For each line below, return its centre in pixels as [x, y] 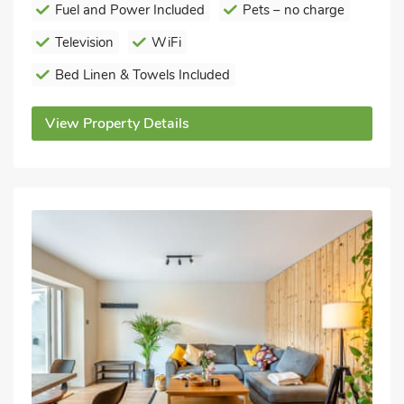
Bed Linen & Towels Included [142, 74]
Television [84, 42]
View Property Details [117, 123]
